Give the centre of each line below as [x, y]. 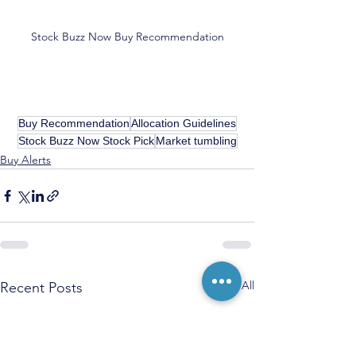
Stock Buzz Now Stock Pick [86, 141]
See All [237, 286]
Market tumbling [196, 141]
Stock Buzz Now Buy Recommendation [127, 37]
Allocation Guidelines [184, 124]
